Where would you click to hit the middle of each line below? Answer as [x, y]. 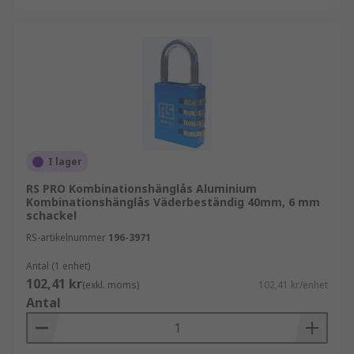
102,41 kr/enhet [293, 285]
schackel [51, 215]
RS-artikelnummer [66, 237]
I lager [65, 162]
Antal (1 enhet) [58, 266]
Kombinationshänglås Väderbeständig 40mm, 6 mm [173, 202]
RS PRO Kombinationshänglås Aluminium [141, 188]
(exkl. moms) [111, 285]
